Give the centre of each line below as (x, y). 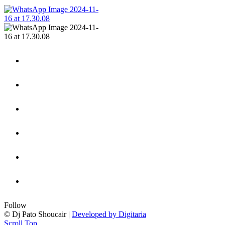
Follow (15, 205)
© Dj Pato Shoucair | (38, 214)
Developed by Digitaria (109, 214)
